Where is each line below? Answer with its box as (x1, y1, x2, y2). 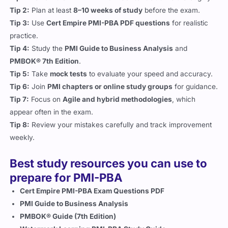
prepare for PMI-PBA (10, 170, 123, 185)
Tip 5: (10, 70, 30, 78)
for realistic (170, 19, 209, 27)
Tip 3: (10, 19, 30, 27)
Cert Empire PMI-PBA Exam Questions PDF (20, 187, 165, 195)
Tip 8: (10, 121, 30, 129)
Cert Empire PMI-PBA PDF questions (46, 19, 170, 27)
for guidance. (173, 82, 218, 91)
